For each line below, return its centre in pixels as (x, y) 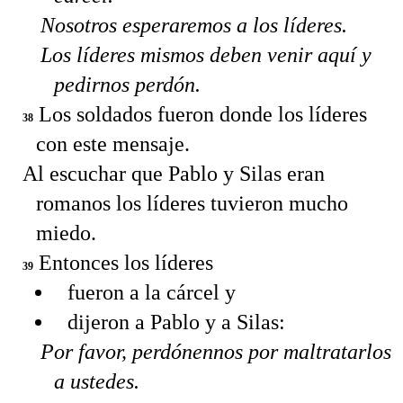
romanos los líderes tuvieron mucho (192, 203)
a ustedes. (97, 381)
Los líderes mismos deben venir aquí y (206, 54)
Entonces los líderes (123, 262)
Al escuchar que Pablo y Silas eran (174, 173)
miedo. (66, 233)
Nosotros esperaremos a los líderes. (194, 25)
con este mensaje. (113, 143)
